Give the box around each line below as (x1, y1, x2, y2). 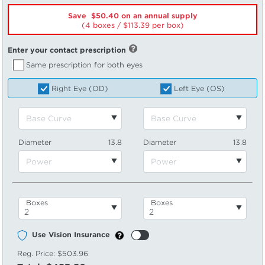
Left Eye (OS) (173, 84, 225, 93)
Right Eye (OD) (51, 84, 108, 93)
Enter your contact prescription (8, 46, 126, 54)
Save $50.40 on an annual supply (67, 11, 198, 20)
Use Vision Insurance (32, 230, 110, 240)
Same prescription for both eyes (26, 60, 143, 69)
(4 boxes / (81, 21, 123, 30)
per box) (149, 21, 184, 30)
